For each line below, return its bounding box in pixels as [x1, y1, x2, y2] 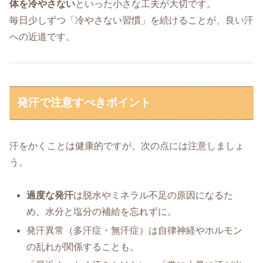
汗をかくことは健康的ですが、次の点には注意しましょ [9, 140, 244, 151]
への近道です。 [9, 32, 75, 42]
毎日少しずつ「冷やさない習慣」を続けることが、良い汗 [9, 15, 254, 26]
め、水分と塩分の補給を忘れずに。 [26, 207, 177, 217]
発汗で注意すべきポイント [17, 96, 151, 109]
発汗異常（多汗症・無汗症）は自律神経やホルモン [26, 225, 243, 235]
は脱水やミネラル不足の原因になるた [73, 190, 234, 201]
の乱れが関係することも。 [26, 241, 140, 252]
